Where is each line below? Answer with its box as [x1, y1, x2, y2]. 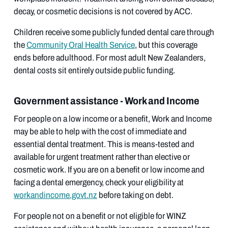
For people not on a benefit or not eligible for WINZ [13, 209, 186, 222]
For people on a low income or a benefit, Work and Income [13, 112, 212, 125]
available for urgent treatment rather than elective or [13, 150, 190, 163]
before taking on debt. [97, 188, 174, 202]
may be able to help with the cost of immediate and [13, 125, 187, 138]
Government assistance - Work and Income [13, 93, 199, 108]
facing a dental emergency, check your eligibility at [13, 176, 184, 189]
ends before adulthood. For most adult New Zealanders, [13, 51, 206, 64]
